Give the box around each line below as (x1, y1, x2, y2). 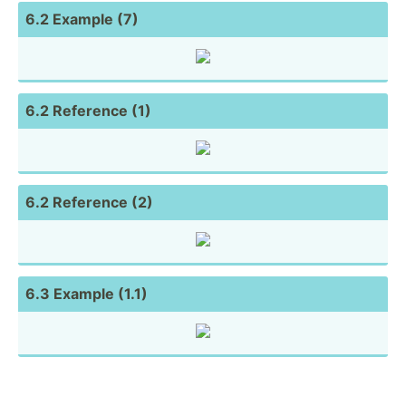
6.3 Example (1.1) (25, 284, 148, 303)
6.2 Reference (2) (25, 192, 153, 211)
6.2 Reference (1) (25, 101, 151, 120)
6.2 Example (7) (25, 9, 139, 28)
